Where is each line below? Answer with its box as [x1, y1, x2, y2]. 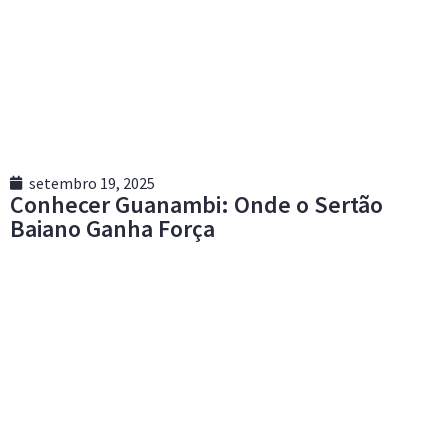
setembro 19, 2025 [29, 173, 155, 194]
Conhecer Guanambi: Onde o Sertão [10, 189, 383, 221]
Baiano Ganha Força [10, 213, 215, 245]
